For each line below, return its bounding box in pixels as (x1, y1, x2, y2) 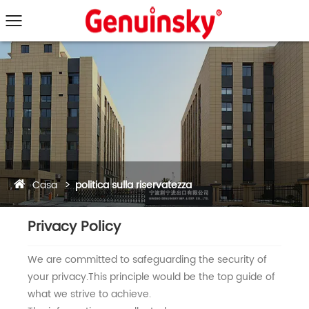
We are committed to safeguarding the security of (28, 251, 267, 268)
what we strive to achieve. (28, 286, 151, 302)
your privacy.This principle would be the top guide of (28, 268, 275, 285)
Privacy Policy (28, 216, 121, 239)
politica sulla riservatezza (75, 177, 192, 193)
